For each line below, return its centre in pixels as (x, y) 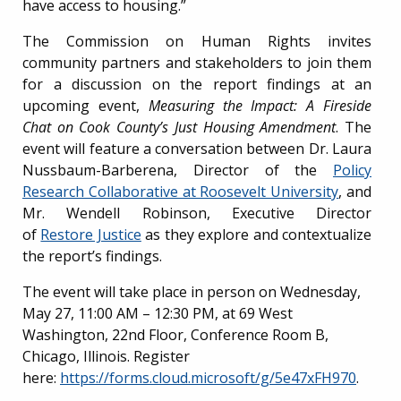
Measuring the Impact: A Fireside (260, 105)
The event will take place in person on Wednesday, (192, 291)
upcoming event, (85, 105)
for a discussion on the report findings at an (197, 84)
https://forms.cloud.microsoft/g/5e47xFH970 (208, 377)
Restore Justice (91, 234)
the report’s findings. (94, 256)
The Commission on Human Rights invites (197, 41)
